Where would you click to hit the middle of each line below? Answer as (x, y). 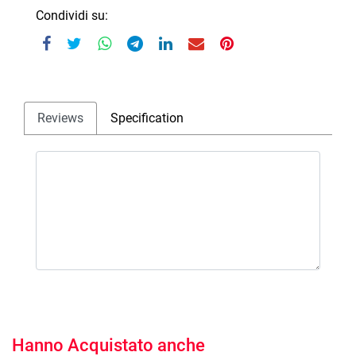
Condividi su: (72, 15)
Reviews (60, 118)
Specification (147, 118)
